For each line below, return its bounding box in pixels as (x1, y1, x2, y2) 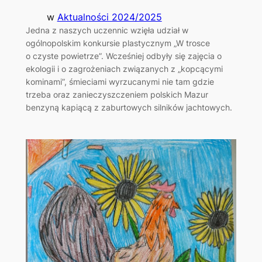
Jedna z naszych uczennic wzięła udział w (25, 25, 188, 36)
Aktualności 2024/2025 (57, 11, 162, 23)
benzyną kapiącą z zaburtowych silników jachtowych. (25, 102, 232, 113)
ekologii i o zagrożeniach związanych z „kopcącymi (25, 64, 223, 74)
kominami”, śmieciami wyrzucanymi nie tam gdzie (25, 77, 214, 87)
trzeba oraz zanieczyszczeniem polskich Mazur (25, 89, 208, 100)
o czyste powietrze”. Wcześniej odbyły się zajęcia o (25, 51, 222, 61)
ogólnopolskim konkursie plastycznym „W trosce (25, 38, 210, 49)
